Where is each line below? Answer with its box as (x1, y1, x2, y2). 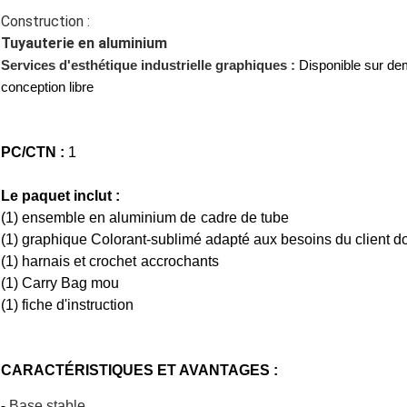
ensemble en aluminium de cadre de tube (22, 210, 289, 226)
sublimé (151, 232, 205, 248)
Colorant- (91, 232, 151, 248)
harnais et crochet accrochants (22, 253, 219, 270)
